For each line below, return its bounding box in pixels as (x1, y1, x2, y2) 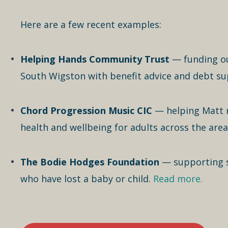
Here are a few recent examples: (20, 18, 161, 31)
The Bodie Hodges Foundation (20, 155, 159, 168)
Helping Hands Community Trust (20, 52, 169, 65)
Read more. (153, 172, 203, 185)
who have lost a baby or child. (20, 172, 153, 185)
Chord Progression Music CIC (20, 104, 152, 117)
